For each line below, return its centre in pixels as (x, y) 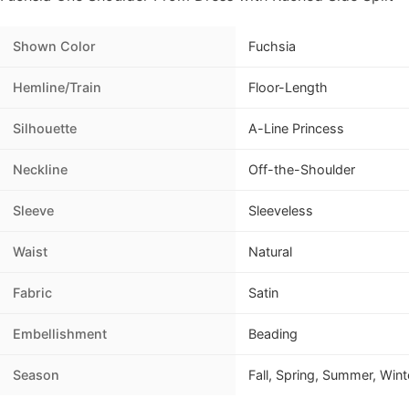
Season (36, 375)
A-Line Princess (296, 129)
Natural (270, 252)
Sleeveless (281, 211)
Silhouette (45, 129)
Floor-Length (288, 88)
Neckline (40, 170)
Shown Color (54, 47)
